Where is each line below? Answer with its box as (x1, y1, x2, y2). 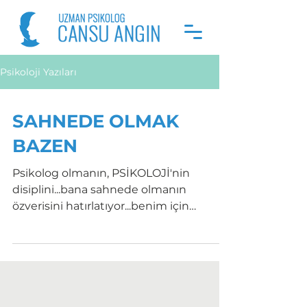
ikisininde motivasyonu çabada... (12, 216, 188, 229)
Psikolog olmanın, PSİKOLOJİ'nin (12, 167, 190, 180)
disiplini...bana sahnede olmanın (12, 183, 186, 196)
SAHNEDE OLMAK (12, 110, 179, 132)
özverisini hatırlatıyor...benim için (12, 199, 189, 212)
